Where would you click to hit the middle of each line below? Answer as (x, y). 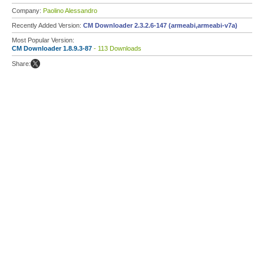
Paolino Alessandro (70, 11)
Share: (21, 64)
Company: (27, 11)
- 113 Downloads (117, 48)
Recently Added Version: (47, 25)
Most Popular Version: (43, 40)
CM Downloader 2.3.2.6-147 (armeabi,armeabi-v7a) (160, 25)
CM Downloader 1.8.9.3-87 (52, 48)
